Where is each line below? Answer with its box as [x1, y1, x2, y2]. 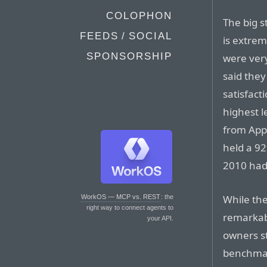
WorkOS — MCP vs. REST [81, 193, 160, 200]
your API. [147, 215, 173, 222]
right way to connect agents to [86, 204, 173, 211]
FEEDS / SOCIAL [80, 30, 172, 42]
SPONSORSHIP [86, 51, 172, 62]
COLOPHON [106, 10, 172, 21]
